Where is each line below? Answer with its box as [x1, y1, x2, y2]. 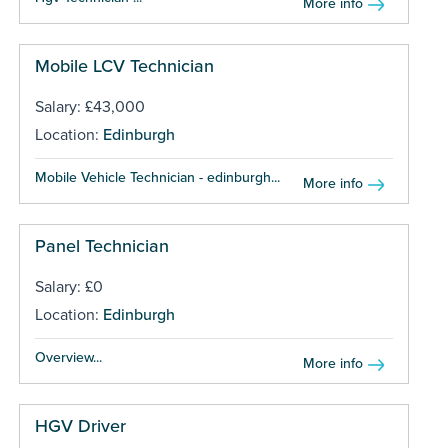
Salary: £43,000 [34, 96, 145, 117]
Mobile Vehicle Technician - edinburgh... [34, 168, 280, 186]
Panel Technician [34, 234, 169, 257]
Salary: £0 [34, 276, 103, 297]
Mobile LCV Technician [34, 54, 214, 77]
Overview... [34, 348, 102, 366]
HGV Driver [34, 414, 126, 437]
